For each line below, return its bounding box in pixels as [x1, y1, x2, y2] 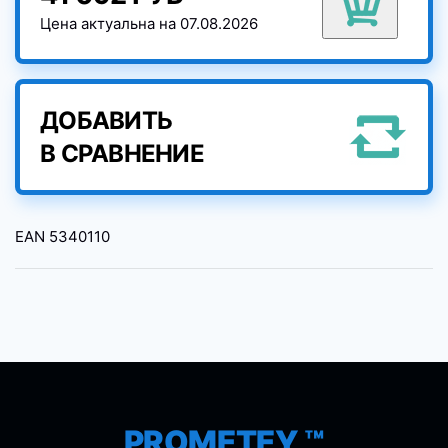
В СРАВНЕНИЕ [40, 139, 204, 169]
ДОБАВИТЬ [40, 106, 172, 136]
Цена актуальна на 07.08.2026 [40, 14, 258, 34]
